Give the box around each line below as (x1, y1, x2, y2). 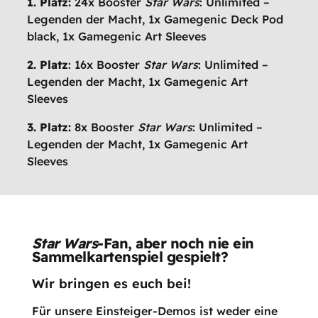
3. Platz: (27, 120, 72, 135)
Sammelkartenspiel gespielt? (31, 247, 229, 265)
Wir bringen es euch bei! (31, 275, 191, 292)
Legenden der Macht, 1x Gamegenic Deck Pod (27, 12, 284, 27)
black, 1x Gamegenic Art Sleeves (27, 29, 207, 44)
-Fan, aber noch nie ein (97, 234, 254, 252)
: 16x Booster (68, 57, 144, 72)
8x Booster (71, 120, 138, 135)
